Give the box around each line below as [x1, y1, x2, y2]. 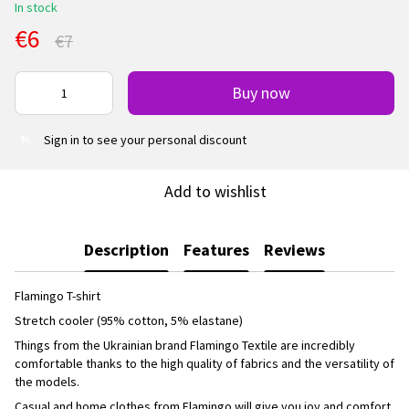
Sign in [44, 131, 79, 148]
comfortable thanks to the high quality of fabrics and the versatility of [15, 354, 394, 372]
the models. [15, 372, 79, 390]
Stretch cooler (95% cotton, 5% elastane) [15, 311, 243, 329]
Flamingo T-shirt [15, 287, 100, 304]
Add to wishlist [164, 180, 267, 202]
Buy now [232, 81, 290, 103]
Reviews [264, 239, 325, 261]
